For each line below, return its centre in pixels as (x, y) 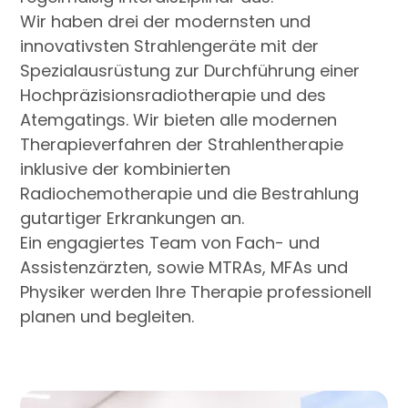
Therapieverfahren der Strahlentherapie (182, 145)
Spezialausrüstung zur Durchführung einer (190, 71)
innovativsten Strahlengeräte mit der (170, 46)
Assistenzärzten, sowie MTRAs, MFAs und (184, 268)
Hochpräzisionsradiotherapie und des (173, 96)
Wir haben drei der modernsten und (166, 22)
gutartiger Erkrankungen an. (133, 219)
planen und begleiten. (107, 317)
